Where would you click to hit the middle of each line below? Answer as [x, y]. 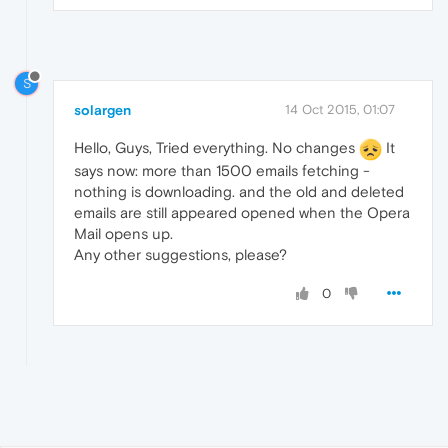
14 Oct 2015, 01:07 [340, 110]
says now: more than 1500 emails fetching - [222, 171]
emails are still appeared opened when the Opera [242, 213]
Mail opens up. [123, 234]
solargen [102, 110]
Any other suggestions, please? [180, 255]
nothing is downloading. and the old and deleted [239, 192]
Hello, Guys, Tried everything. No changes [216, 148]
